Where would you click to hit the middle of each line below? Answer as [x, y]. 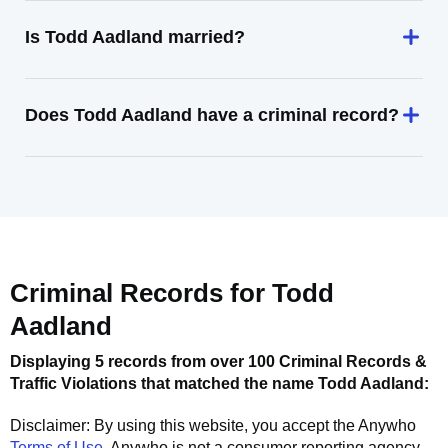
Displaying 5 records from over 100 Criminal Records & [218, 361]
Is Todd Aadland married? [135, 37]
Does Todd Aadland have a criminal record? [212, 115]
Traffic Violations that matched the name [164, 383]
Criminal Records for [141, 293]
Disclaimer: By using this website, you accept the [184, 425]
